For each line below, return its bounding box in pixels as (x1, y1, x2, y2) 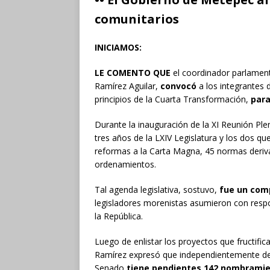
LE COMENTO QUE (95, 66, 171, 78)
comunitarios (95, 10, 179, 27)
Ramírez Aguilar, (95, 80, 160, 92)
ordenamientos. (95, 158, 161, 170)
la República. (95, 210, 145, 222)
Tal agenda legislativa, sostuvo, (95, 183, 219, 195)
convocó (160, 80, 196, 92)
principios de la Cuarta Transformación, (95, 93, 251, 105)
